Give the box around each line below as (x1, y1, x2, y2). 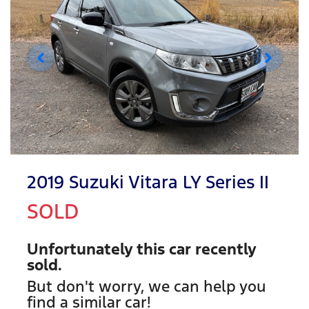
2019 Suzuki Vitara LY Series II (27, 170, 269, 193)
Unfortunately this (27, 239, 169, 259)
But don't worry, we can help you (27, 276, 266, 296)
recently (191, 239, 256, 259)
